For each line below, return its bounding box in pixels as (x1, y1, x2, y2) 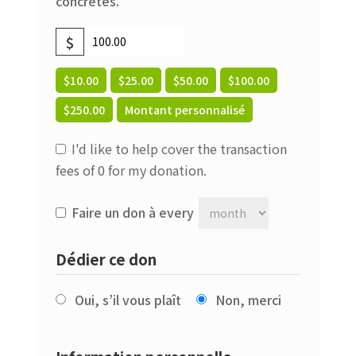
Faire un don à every (71, 202, 197, 222)
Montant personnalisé (124, 101, 245, 118)
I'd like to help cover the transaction (72, 138, 288, 158)
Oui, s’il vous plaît (74, 289, 181, 309)
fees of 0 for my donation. (55, 160, 207, 180)
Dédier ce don (55, 248, 157, 269)
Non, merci (215, 289, 281, 309)
